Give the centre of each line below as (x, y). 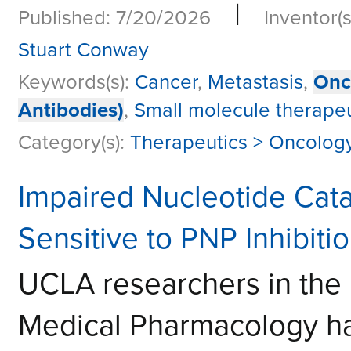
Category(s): (74, 143)
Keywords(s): (76, 82)
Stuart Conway (83, 50)
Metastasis (255, 82)
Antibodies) (71, 110)
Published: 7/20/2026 (114, 18)
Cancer (166, 82)
